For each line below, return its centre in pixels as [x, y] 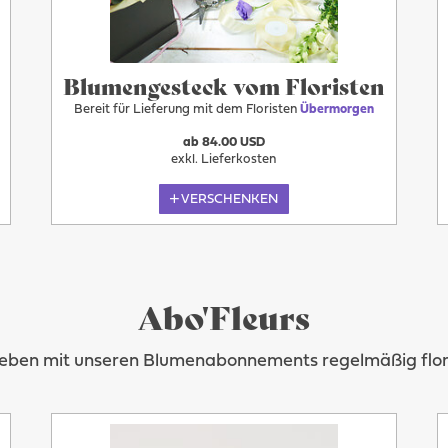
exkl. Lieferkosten [224, 159]
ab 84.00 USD [223, 142]
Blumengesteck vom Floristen [223, 85]
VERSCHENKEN [230, 199]
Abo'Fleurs [224, 315]
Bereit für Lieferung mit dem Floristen [186, 110]
